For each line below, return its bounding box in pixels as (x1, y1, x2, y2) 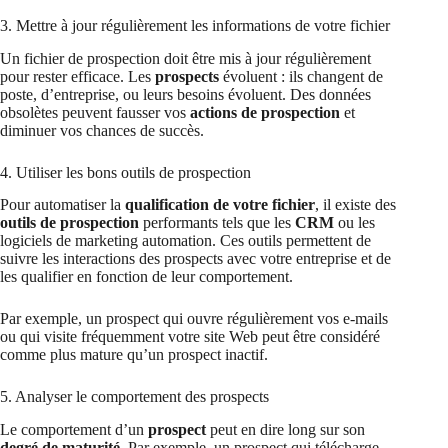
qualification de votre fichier (125, 196, 315, 214)
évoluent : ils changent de (219, 67, 383, 85)
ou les (334, 214, 375, 232)
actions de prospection (190, 103, 340, 121)
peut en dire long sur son (206, 421, 365, 439)
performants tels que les (139, 214, 295, 232)
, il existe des (315, 196, 396, 214)
